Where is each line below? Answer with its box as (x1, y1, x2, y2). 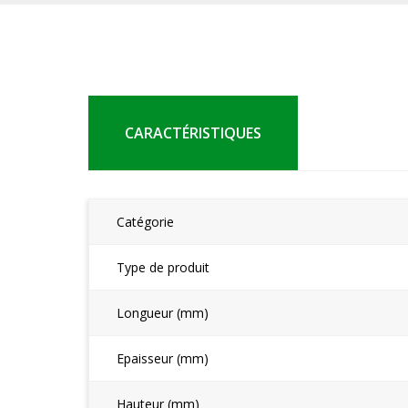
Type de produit (117, 258, 209, 276)
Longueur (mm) (117, 303, 209, 321)
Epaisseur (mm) (117, 349, 209, 367)
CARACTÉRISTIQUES (125, 122, 261, 143)
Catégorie (117, 212, 174, 230)
